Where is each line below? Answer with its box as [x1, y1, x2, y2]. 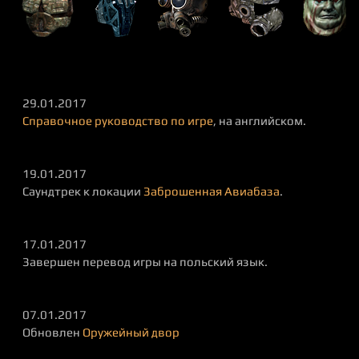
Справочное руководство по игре [22, 114, 213, 127]
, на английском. [213, 114, 306, 127]
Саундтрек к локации [22, 184, 143, 198]
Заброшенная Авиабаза [143, 184, 280, 198]
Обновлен [22, 325, 83, 339]
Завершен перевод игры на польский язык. [22, 255, 268, 268]
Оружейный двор [83, 325, 179, 339]
